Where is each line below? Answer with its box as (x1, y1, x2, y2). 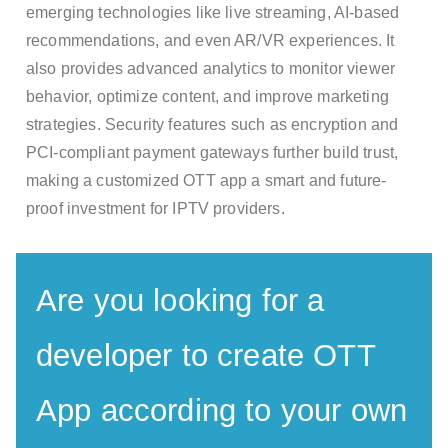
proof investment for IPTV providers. (26, 199, 285, 217)
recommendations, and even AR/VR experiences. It (26, 31, 395, 49)
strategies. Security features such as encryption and (26, 115, 399, 133)
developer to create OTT (36, 337, 375, 373)
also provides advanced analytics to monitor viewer (26, 59, 396, 77)
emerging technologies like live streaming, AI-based (26, 3, 400, 21)
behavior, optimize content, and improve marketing (26, 87, 389, 105)
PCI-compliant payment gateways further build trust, (26, 143, 399, 161)
